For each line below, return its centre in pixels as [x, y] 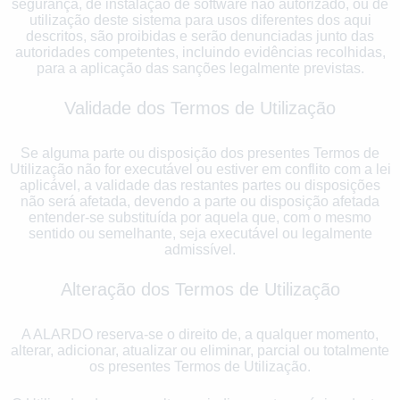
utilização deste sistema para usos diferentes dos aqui [200, 20]
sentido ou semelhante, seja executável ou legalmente [200, 233]
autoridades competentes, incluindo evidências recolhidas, [200, 52]
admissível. [200, 249]
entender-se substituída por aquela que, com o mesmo [200, 217]
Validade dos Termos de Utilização [200, 108]
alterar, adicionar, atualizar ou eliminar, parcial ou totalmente [200, 350]
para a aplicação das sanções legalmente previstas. [200, 68]
